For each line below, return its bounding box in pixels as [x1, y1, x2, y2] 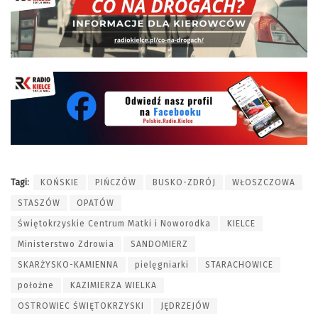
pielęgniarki [135, 260, 189, 270]
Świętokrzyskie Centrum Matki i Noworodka [18, 219, 211, 229]
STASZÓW [18, 198, 60, 209]
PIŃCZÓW [95, 177, 136, 188]
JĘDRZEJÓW [160, 301, 210, 312]
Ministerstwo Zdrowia [18, 239, 114, 250]
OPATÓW [77, 198, 114, 209]
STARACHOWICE [205, 260, 273, 270]
